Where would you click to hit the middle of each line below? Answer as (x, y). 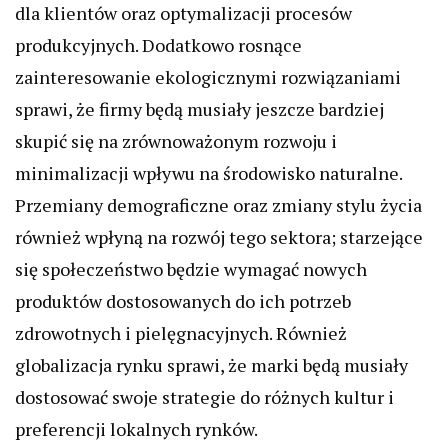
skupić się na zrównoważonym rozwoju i (176, 141)
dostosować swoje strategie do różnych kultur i (204, 397)
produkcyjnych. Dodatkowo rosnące (158, 45)
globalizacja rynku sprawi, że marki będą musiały (211, 365)
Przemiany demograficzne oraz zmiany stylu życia (218, 205)
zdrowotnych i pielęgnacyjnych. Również (181, 333)
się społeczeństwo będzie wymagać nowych (191, 269)
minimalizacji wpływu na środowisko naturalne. (208, 173)
